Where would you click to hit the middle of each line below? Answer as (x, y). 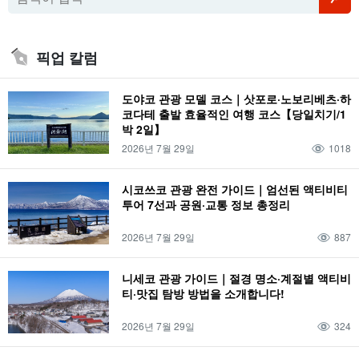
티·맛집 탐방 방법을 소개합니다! (203, 294)
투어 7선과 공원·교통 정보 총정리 (206, 205)
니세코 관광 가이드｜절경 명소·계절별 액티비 (236, 278)
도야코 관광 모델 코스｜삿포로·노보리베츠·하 (236, 99)
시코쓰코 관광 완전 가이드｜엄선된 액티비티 (235, 190)
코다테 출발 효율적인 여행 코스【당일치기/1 (234, 114)
